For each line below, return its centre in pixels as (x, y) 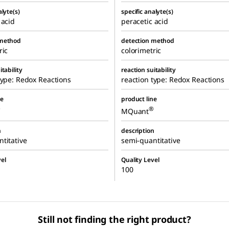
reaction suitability (148, 70)
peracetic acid (145, 21)
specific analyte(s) (147, 12)
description (138, 131)
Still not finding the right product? (114, 220)
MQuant (135, 111)
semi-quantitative (151, 141)
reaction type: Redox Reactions (173, 80)
